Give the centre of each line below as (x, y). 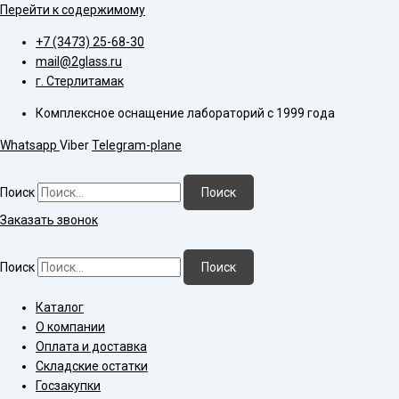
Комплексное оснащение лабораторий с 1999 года (185, 113)
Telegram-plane (137, 145)
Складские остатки (92, 366)
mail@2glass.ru (79, 61)
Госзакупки (68, 386)
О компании (70, 327)
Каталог (60, 307)
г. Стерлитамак (80, 81)
